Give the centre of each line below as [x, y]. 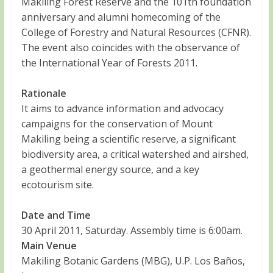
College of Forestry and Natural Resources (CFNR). [136, 32]
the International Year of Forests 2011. [109, 63]
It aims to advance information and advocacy [122, 108]
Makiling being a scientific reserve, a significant [128, 139]
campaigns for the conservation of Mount [117, 124]
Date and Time [56, 215]
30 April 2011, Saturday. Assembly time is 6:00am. [132, 230]
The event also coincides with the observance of [130, 48]
